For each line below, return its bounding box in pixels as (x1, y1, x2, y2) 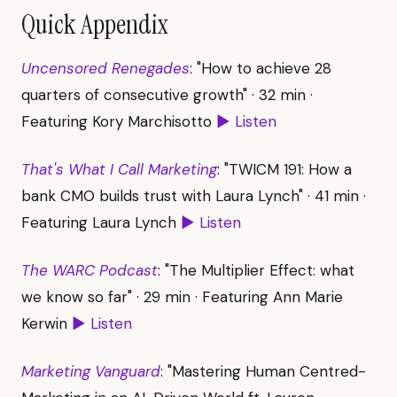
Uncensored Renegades (21, 58, 190, 78)
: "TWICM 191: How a (217, 159, 352, 179)
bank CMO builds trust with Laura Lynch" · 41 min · (21, 185, 366, 206)
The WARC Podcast (21, 260, 158, 280)
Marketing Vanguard (21, 361, 160, 381)
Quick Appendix (21, 6, 168, 42)
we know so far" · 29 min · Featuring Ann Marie (21, 286, 343, 307)
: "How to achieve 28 (190, 58, 331, 78)
